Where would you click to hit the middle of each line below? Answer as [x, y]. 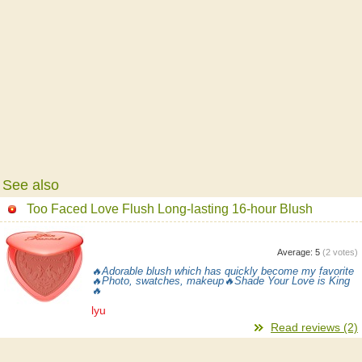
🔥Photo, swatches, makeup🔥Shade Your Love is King [221, 281]
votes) [344, 252]
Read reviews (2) [314, 327]
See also [31, 185]
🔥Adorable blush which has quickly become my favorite [223, 271]
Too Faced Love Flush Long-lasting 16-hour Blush [170, 208]
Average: [296, 252]
